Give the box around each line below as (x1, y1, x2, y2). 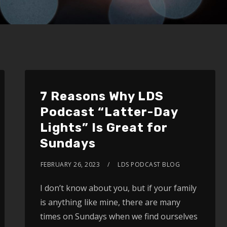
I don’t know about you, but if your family (40, 182, 197, 194)
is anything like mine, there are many (40, 197, 180, 208)
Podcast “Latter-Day (40, 105, 178, 119)
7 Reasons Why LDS (40, 89, 164, 103)
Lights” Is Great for (40, 121, 168, 135)
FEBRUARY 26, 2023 (40, 160, 100, 169)
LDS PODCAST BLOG (118, 160, 180, 169)
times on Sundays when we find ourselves (40, 211, 198, 222)
